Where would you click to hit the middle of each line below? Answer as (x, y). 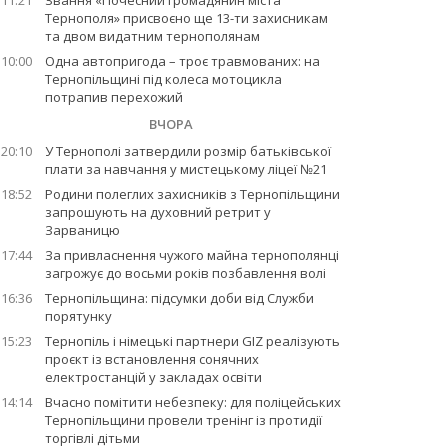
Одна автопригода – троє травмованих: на (182, 61)
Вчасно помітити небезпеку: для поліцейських (192, 402)
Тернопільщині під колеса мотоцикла (163, 79)
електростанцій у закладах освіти (153, 377)
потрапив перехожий (113, 97)
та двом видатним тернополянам (152, 36)
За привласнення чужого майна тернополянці (191, 255)
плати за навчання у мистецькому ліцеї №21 (185, 169)
